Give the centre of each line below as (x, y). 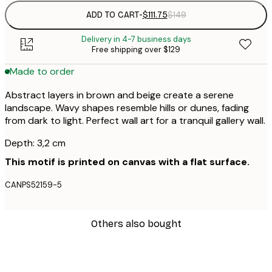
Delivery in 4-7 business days (136, 39)
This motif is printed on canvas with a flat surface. (127, 161)
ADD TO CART (112, 15)
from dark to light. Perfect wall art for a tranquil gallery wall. (135, 120)
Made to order (42, 72)
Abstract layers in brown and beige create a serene (119, 95)
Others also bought (136, 223)
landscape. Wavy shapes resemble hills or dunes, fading (127, 107)
